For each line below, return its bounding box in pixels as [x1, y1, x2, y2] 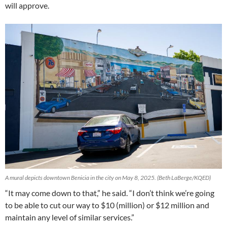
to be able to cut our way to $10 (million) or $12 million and [5, 200, 209, 210]
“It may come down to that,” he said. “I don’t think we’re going [5, 187, 214, 198]
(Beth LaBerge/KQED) [157, 173, 211, 181]
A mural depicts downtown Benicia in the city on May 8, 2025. [5, 173, 157, 181]
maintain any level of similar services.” [5, 212, 134, 222]
